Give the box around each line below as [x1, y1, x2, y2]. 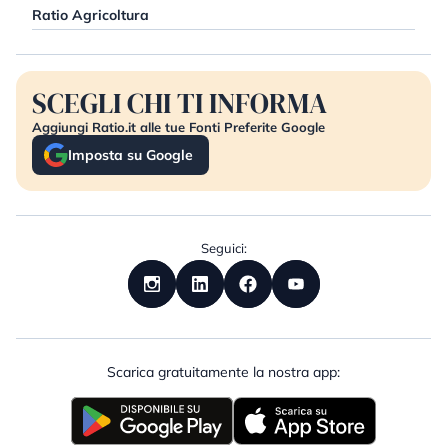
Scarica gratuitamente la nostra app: [107, 363, 340, 382]
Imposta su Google [68, 146, 193, 165]
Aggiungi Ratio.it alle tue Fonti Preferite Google [32, 119, 325, 136]
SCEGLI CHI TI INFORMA [32, 84, 327, 123]
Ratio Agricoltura [32, 6, 149, 25]
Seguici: [200, 240, 247, 257]
